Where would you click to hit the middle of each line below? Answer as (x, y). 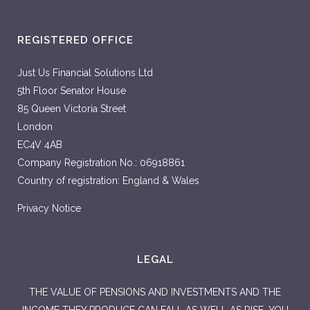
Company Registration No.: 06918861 (101, 163)
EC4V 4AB (40, 145)
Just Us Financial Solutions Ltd (85, 73)
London (35, 127)
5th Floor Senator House (72, 91)
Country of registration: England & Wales (108, 181)
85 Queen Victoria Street (72, 109)
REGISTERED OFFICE (75, 40)
